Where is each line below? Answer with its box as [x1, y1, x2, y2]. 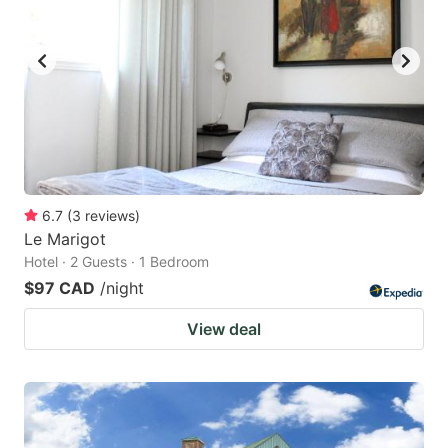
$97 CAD [24, 277, 95, 298]
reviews [85, 206, 135, 224]
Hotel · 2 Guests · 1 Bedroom [24, 252, 209, 270]
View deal [187, 318, 261, 339]
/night [100, 277, 144, 298]
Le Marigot [24, 228, 106, 249]
